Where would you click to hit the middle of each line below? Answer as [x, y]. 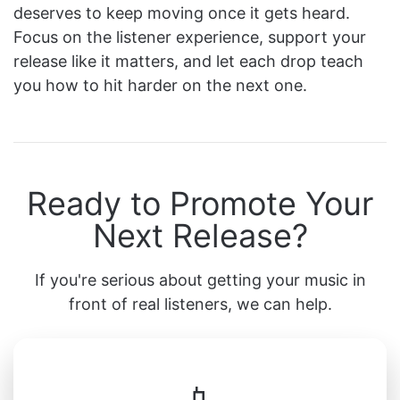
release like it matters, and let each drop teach [188, 61]
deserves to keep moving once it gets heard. [182, 12]
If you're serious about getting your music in [200, 279]
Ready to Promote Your [200, 203]
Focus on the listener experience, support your [190, 37]
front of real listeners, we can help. [200, 304]
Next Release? [200, 235]
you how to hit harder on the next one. [160, 85]
